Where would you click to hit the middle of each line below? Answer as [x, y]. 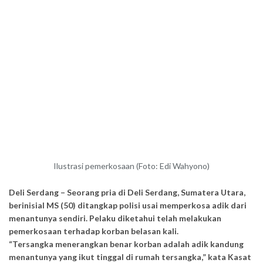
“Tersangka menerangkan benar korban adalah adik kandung [126, 244]
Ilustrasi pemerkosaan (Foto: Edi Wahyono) [131, 166]
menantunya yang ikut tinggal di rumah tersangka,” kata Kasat [130, 257]
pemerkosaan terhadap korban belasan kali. [94, 231]
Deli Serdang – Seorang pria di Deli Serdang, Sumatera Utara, [127, 192]
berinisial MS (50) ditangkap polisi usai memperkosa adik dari [128, 205]
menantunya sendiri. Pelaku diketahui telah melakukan [115, 218]
